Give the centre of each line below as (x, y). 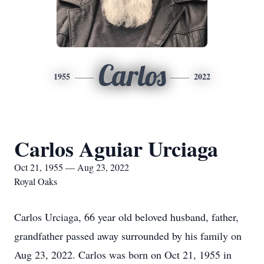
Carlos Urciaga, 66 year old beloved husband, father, (126, 217)
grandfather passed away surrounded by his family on (128, 236)
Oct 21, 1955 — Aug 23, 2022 (72, 167)
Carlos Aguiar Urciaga (116, 148)
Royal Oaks (36, 181)
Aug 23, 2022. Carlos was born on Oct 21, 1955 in (123, 255)
